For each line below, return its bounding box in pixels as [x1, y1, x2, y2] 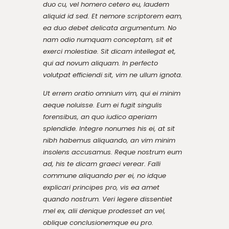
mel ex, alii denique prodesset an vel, [43, 205, 166, 216]
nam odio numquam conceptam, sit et [43, 34, 172, 44]
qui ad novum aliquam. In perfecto [43, 58, 158, 68]
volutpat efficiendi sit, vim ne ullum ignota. [43, 70, 182, 80]
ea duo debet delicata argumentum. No [43, 22, 176, 33]
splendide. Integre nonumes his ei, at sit [43, 123, 175, 133]
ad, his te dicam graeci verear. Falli [43, 158, 161, 169]
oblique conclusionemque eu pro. [43, 217, 153, 227]
